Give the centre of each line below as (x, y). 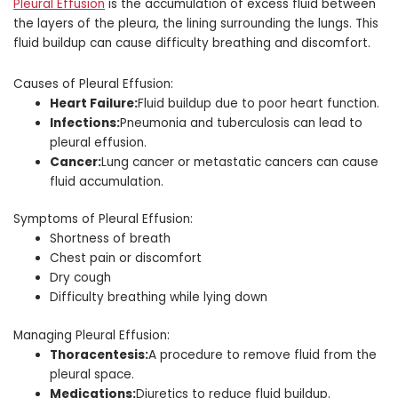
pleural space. (92, 374)
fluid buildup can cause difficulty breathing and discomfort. (192, 43)
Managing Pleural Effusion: (92, 335)
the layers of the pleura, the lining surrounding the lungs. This (196, 23)
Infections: (85, 123)
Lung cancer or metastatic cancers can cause (240, 162)
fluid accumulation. (107, 181)
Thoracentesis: (99, 354)
